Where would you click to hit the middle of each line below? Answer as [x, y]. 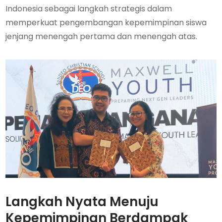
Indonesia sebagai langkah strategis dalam [89, 9]
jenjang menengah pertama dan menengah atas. [102, 36]
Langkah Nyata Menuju [82, 202]
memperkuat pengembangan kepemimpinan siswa [106, 23]
